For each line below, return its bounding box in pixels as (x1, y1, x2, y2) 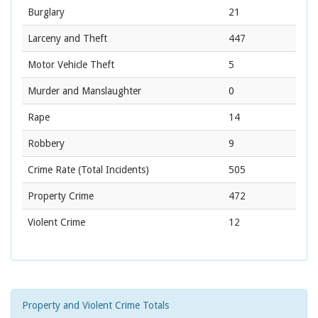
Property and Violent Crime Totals (22, 300, 169, 312)
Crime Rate (28, 164, 75, 176)
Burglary (28, 6, 65, 18)
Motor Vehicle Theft (28, 59, 114, 71)
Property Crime (28, 190, 94, 202)
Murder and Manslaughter (28, 85, 141, 97)
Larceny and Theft (28, 33, 107, 45)
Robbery (28, 138, 65, 150)
